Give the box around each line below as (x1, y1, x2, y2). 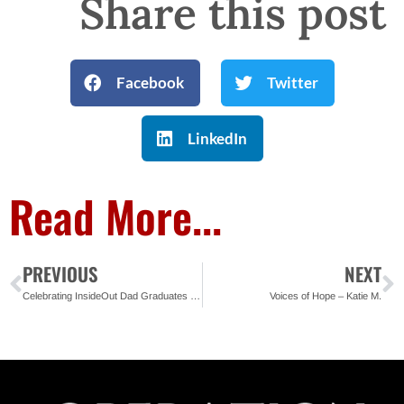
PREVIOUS (23, 260, 98, 289)
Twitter (267, 73, 319, 93)
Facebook (116, 73, 185, 93)
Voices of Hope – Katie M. (270, 290, 381, 302)
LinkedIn (188, 128, 248, 148)
